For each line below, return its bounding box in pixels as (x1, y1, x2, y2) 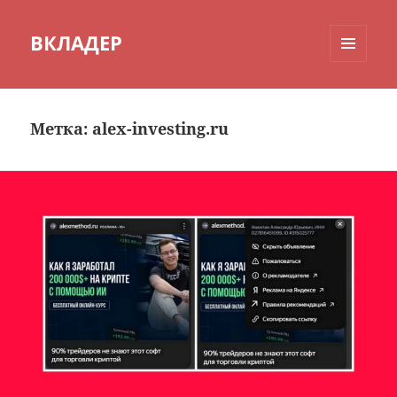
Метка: (30, 118, 93, 140)
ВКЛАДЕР (30, 29, 123, 57)
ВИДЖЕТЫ (330, 91, 386, 107)
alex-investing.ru (92, 118, 230, 140)
